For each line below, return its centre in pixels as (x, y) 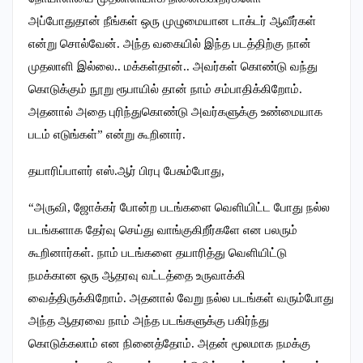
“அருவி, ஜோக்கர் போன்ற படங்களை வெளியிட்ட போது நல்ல (179, 208)
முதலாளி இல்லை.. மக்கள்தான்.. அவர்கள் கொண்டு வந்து (173, 67)
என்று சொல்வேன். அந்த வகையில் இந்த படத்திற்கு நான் (170, 44)
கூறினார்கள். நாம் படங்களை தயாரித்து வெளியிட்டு (158, 253)
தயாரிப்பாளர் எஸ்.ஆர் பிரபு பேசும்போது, (126, 171)
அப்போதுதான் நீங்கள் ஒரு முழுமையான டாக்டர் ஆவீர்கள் (172, 21)
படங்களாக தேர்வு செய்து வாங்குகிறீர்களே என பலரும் (163, 231)
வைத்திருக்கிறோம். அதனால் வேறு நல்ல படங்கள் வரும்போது (181, 299)
